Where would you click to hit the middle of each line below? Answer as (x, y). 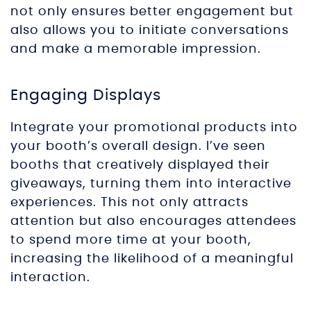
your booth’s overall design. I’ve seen (138, 146)
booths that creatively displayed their (140, 165)
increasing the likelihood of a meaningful (152, 259)
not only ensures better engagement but (152, 12)
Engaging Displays (86, 95)
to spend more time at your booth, (131, 240)
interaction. (50, 278)
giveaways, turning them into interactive (151, 184)
